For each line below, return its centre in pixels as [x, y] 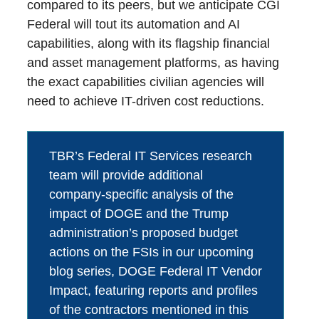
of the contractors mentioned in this [149, 310]
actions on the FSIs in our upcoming [152, 252]
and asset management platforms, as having [153, 63]
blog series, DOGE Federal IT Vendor [156, 272]
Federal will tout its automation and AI [134, 25]
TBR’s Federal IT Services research [151, 156]
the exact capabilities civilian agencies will [146, 82]
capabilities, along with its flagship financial [149, 44]
